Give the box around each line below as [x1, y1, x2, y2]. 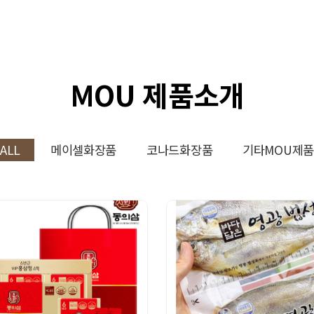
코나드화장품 [146, 141, 213, 159]
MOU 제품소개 [69, 74, 245, 115]
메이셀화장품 [50, 141, 117, 159]
